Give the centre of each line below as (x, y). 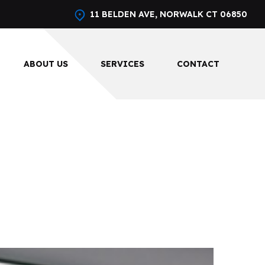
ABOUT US (46, 64)
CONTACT (198, 64)
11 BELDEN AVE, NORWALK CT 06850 (169, 14)
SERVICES (122, 64)
